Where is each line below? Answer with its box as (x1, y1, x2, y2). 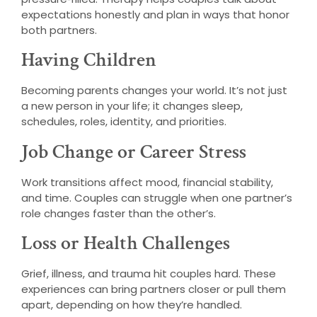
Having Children (21, 47, 156, 74)
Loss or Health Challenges (21, 230, 230, 257)
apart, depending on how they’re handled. (21, 297, 242, 313)
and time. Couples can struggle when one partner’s (21, 190, 292, 205)
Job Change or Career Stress (21, 138, 246, 165)
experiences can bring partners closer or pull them (21, 282, 286, 297)
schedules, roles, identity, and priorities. (21, 114, 226, 129)
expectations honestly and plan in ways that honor (21, 6, 289, 22)
